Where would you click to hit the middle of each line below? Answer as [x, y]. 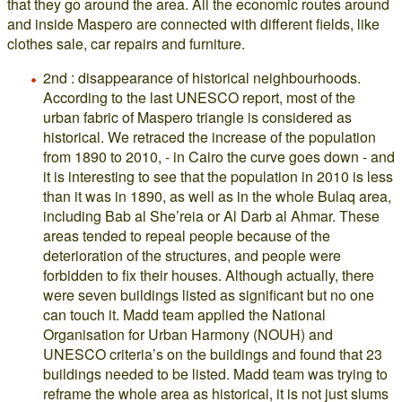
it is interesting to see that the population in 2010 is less [218, 176]
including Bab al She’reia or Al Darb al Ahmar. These [211, 216]
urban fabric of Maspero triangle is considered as [197, 117]
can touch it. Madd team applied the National [184, 315]
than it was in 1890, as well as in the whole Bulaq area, [217, 196]
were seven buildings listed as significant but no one [209, 295]
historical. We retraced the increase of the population [210, 137]
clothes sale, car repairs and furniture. [126, 44]
